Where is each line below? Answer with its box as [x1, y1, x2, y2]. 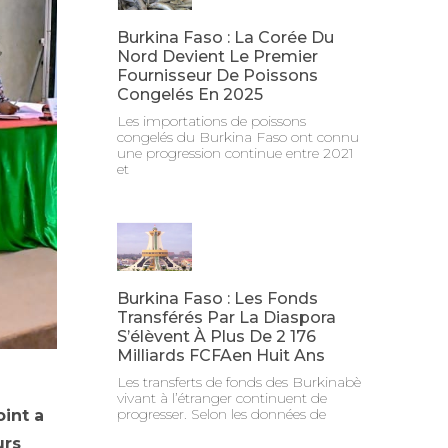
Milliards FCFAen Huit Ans [117, 346, 326, 366]
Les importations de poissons [117, 112, 307, 131]
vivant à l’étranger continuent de [117, 389, 328, 408]
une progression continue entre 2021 [117, 144, 355, 163]
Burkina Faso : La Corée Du [117, 28, 335, 48]
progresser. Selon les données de [117, 405, 327, 424]
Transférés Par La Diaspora [117, 308, 337, 328]
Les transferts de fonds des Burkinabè [117, 373, 362, 392]
